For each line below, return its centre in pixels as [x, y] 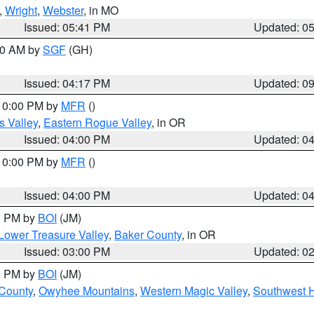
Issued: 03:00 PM [67, 251]
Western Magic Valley [194, 291]
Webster [63, 10]
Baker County [148, 234]
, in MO [101, 10]
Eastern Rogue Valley [97, 122]
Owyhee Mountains [87, 291]
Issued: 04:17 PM [67, 83]
